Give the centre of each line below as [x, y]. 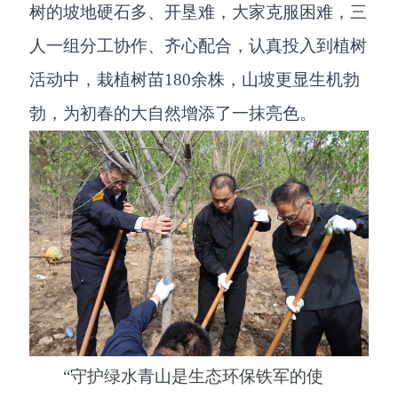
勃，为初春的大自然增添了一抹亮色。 [173, 114]
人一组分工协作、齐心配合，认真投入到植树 [199, 46]
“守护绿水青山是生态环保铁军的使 [194, 377]
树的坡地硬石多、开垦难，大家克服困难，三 [199, 12]
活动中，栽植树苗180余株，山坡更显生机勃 [195, 80]
